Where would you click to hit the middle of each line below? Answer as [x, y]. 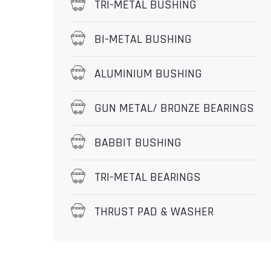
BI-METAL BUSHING [143, 39]
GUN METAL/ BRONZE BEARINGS [174, 108]
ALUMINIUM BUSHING [148, 74]
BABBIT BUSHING [138, 143]
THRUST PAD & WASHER [154, 212]
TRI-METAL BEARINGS [148, 177]
